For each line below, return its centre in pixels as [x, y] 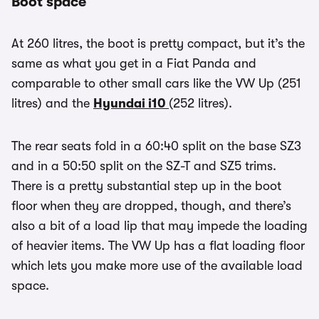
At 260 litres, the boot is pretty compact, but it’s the [158, 44]
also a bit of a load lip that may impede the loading [159, 226]
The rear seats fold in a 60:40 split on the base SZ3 [156, 146]
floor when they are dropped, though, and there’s [151, 206]
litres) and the [52, 104]
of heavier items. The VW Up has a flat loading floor [158, 246]
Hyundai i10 [131, 104]
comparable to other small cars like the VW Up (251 [156, 84]
